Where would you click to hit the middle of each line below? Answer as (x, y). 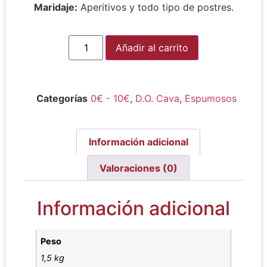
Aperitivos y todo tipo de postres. (155, 7)
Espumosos (211, 98)
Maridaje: (55, 7)
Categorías (62, 98)
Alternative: (224, 43)
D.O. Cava (157, 98)
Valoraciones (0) (138, 168)
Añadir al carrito (152, 47)
